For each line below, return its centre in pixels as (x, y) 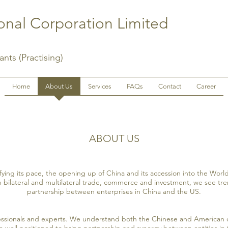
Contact (170, 86)
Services (100, 86)
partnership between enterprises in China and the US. (114, 191)
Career (206, 86)
